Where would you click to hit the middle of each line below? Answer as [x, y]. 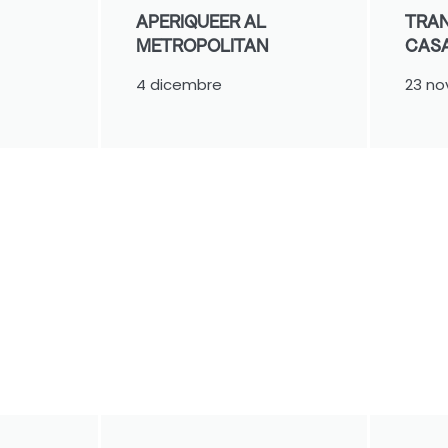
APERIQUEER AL [200, 21]
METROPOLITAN [202, 45]
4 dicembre [178, 84]
